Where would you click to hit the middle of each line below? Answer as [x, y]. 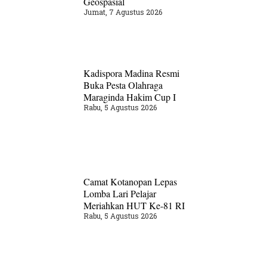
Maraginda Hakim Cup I [130, 97]
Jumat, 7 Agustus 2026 [123, 12]
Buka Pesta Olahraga [123, 85]
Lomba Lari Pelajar [120, 193]
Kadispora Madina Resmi [132, 73]
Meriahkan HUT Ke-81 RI [134, 205]
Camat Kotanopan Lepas [131, 181]
